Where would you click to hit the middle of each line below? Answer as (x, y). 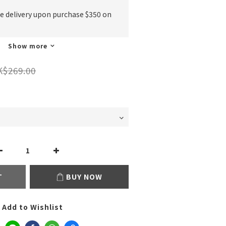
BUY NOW (84, 177)
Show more (28, 46)
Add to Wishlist (33, 207)
